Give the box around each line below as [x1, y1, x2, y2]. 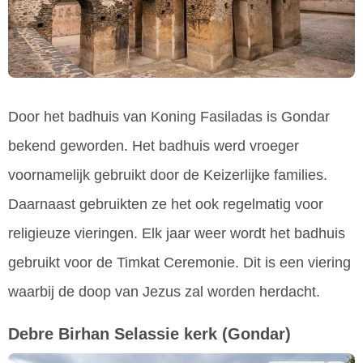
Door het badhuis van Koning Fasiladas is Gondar [8, 108, 330, 125]
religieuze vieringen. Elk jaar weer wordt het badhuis [8, 224, 345, 241]
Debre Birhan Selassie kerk [8, 324, 217, 343]
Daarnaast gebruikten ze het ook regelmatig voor [8, 195, 323, 212]
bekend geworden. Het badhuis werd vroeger [8, 137, 299, 154]
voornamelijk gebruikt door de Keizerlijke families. [8, 166, 327, 183]
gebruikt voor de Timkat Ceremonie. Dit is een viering [8, 254, 351, 271]
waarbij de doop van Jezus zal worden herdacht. [8, 283, 320, 300]
